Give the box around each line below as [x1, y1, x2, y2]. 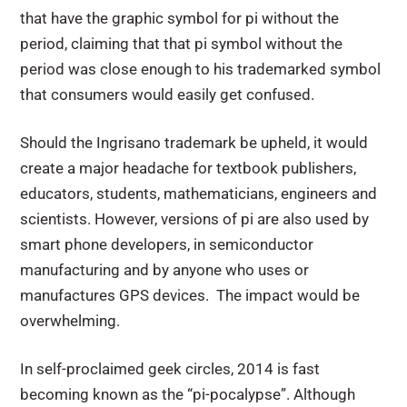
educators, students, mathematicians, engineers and [20, 184, 378, 203]
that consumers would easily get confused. [20, 84, 315, 104]
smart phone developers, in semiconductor [20, 234, 314, 253]
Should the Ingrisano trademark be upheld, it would [20, 133, 369, 152]
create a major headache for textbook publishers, [20, 158, 357, 177]
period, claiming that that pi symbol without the [20, 34, 343, 53]
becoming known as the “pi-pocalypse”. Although [20, 384, 356, 403]
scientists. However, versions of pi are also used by [20, 209, 370, 228]
